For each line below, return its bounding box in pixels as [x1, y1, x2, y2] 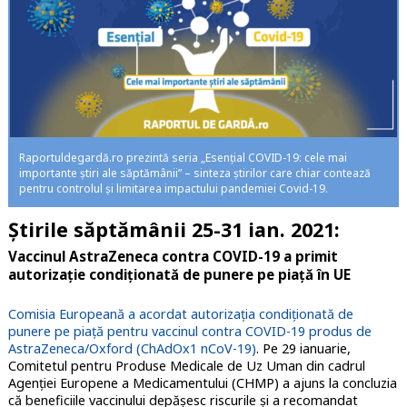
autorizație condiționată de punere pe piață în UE [7, 264, 351, 283]
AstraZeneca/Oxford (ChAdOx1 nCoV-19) [7, 339, 256, 357]
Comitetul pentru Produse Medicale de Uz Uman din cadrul [7, 356, 365, 374]
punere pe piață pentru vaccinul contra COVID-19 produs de [7, 322, 372, 340]
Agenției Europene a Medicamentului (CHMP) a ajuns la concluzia [7, 373, 397, 392]
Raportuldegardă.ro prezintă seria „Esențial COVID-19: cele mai [18, 149, 347, 165]
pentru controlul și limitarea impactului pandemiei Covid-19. [18, 180, 328, 196]
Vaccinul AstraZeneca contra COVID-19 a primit [7, 246, 338, 265]
